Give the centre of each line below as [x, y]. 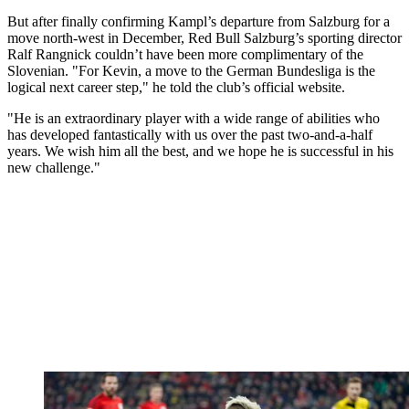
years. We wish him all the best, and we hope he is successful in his [200, 151]
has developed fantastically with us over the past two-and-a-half [190, 134]
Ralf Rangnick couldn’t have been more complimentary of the [185, 54]
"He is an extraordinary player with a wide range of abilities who [194, 118]
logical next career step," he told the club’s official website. [176, 87]
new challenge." [54, 167]
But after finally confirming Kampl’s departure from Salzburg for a [199, 21]
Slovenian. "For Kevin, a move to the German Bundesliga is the [191, 70]
